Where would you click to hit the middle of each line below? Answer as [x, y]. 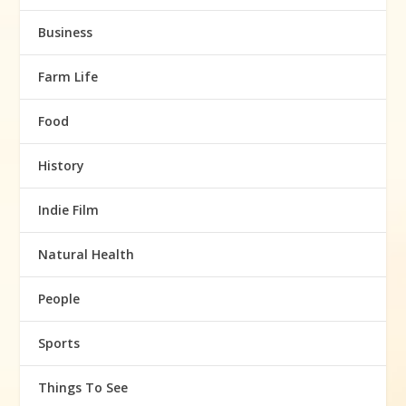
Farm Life [68, 77]
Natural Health [87, 255]
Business [66, 33]
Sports [59, 343]
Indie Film [69, 210]
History [62, 166]
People [59, 299]
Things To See [83, 388]
